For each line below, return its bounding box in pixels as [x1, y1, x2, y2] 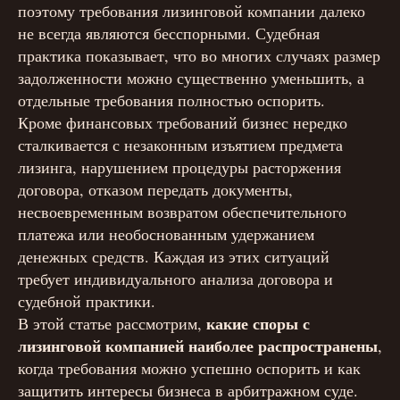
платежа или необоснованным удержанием [18, 223, 314, 245]
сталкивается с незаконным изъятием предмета [18, 134, 343, 155]
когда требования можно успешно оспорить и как [18, 357, 361, 379]
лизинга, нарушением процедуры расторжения [18, 156, 341, 178]
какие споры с [206, 312, 310, 335]
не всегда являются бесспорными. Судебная [18, 22, 320, 44]
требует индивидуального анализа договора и [18, 268, 333, 289]
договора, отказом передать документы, [18, 179, 293, 200]
